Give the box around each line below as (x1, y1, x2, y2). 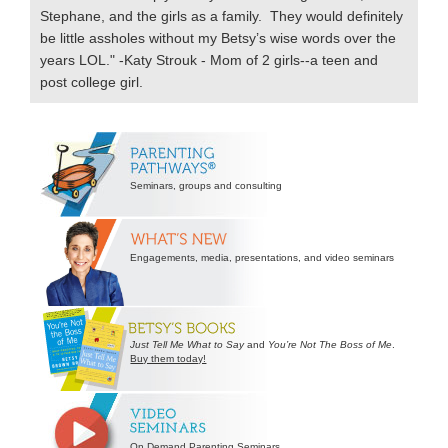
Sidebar (29, 147, 104, 171)
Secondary (29, 122, 133, 146)
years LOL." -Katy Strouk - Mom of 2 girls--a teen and (40, 51, 379, 68)
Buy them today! (130, 353, 207, 365)
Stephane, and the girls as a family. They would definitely (40, 7, 404, 24)
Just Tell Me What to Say (130, 339, 245, 351)
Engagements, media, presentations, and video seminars (130, 252, 395, 264)
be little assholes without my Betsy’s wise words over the (40, 29, 397, 46)
